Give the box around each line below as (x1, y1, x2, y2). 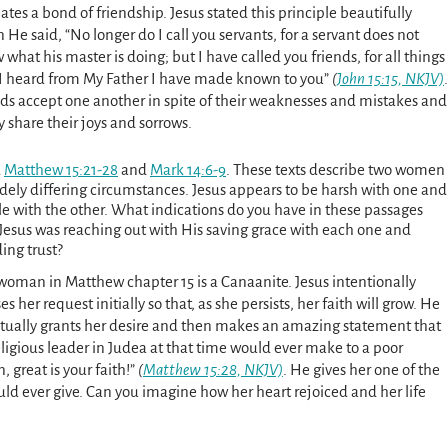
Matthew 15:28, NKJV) (143, 360, 283, 378)
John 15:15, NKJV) (337, 70, 444, 88)
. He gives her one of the (283, 360, 440, 378)
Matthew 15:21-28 (4, 160, 118, 178)
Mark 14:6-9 (150, 160, 226, 178)
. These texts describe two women (226, 160, 445, 178)
